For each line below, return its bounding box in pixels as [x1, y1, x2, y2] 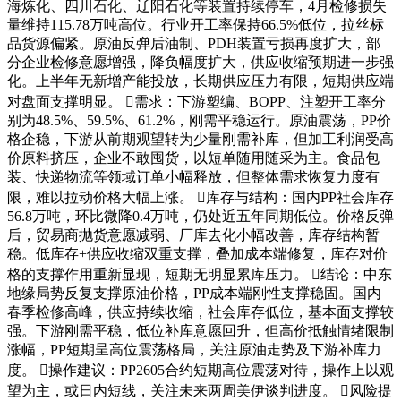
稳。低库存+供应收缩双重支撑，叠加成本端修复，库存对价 [7, 246, 388, 262]
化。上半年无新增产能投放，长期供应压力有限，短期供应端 [7, 73, 394, 90]
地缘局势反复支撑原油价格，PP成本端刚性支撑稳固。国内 [7, 286, 381, 302]
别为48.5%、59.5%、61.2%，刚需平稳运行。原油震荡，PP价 [7, 113, 391, 129]
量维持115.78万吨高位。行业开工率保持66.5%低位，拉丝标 [7, 17, 384, 33]
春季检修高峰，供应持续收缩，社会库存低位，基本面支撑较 [7, 304, 394, 320]
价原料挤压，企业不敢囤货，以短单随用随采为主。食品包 [7, 150, 380, 166]
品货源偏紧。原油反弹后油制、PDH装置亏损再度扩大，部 [7, 36, 380, 52]
